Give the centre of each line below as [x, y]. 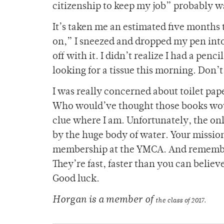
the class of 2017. [181, 201]
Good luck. [76, 179]
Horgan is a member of [104, 200]
